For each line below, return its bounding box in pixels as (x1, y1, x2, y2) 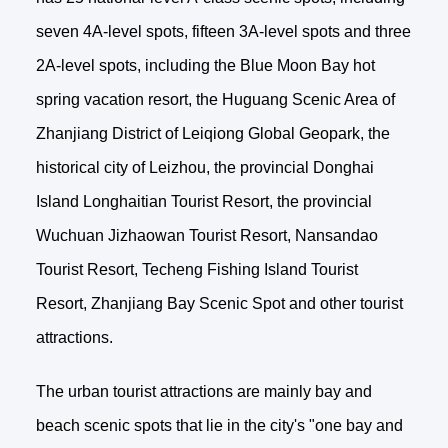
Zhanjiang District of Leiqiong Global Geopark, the (35, 124, 390, 142)
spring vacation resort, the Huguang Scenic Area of (35, 90, 395, 108)
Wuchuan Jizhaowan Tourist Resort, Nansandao (35, 226, 378, 244)
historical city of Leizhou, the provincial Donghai (35, 158, 374, 176)
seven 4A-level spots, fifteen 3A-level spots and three (35, 22, 411, 40)
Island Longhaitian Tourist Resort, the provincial (35, 192, 372, 210)
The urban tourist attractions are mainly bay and (35, 382, 372, 400)
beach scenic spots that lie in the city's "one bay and (35, 416, 403, 434)
